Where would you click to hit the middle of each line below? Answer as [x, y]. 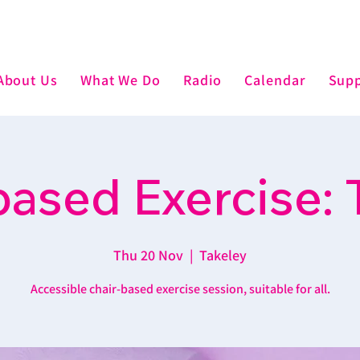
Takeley [223, 255]
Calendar [275, 80]
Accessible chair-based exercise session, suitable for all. [180, 289]
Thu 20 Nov [148, 255]
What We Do [120, 80]
